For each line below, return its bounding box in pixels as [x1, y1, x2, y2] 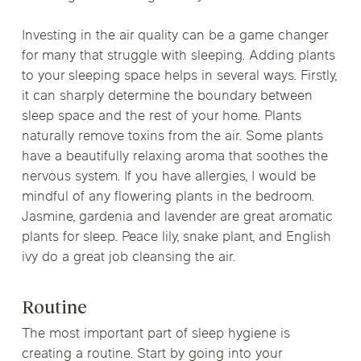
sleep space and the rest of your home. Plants [21, 107, 301, 127]
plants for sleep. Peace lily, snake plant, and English [21, 228, 331, 247]
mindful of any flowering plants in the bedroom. [21, 188, 314, 207]
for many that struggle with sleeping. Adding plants [21, 47, 335, 66]
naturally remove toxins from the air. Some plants [21, 127, 323, 147]
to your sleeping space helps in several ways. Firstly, [21, 67, 337, 86]
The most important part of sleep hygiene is [21, 324, 290, 344]
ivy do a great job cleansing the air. [21, 248, 235, 268]
